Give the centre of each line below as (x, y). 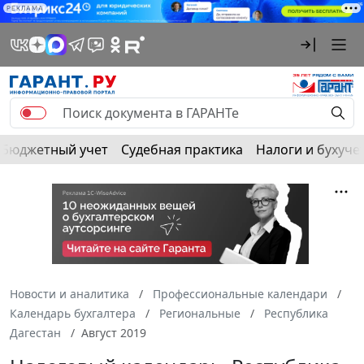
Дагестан (35, 333)
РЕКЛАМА (25, 8)
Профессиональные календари (240, 294)
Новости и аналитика (69, 294)
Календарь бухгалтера (73, 314)
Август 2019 (114, 333)
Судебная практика (182, 150)
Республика (296, 314)
